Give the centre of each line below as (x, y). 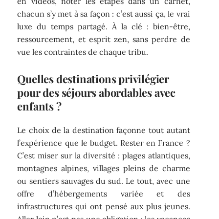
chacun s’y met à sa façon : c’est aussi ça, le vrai (104, 13)
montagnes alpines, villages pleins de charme (104, 168)
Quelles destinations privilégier (93, 78)
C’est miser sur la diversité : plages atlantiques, (104, 156)
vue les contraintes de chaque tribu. (83, 52)
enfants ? (39, 106)
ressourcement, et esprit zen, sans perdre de (104, 39)
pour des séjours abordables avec (96, 92)
